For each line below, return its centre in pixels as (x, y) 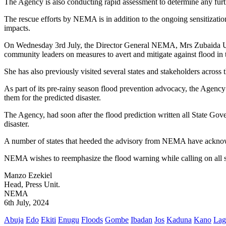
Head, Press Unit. (32, 185)
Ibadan (142, 220)
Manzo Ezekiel (28, 176)
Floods (92, 220)
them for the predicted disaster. (52, 98)
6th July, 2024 (26, 203)
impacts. (17, 28)
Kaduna (179, 220)
